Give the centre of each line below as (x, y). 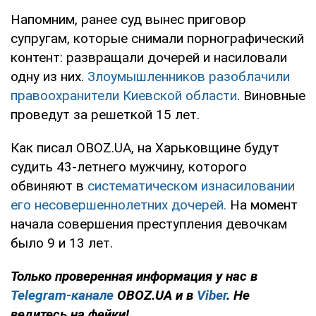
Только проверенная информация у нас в (134, 276)
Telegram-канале (62, 296)
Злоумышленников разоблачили (189, 77)
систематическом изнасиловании (191, 186)
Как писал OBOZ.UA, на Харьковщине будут (145, 148)
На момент (262, 205)
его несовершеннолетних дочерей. (119, 205)
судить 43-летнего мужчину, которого (129, 167)
